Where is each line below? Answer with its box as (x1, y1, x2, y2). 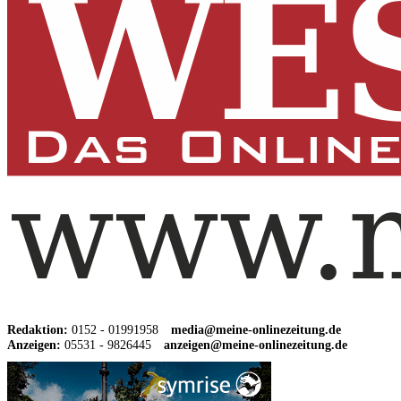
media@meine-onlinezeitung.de (171, 322, 341, 337)
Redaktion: (7, 322, 68, 337)
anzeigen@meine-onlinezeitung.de (164, 337, 347, 353)
